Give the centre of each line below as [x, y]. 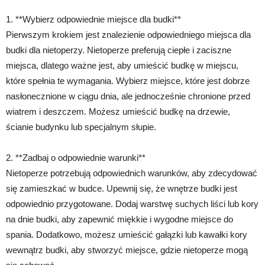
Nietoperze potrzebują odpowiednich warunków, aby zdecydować [132, 173]
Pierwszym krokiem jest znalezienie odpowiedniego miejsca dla [128, 35]
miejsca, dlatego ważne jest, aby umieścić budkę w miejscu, [122, 65]
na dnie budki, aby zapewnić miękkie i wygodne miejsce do [119, 219]
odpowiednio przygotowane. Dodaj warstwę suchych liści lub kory [132, 204]
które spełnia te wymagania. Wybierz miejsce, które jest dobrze [128, 81]
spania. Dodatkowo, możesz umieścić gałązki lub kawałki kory [127, 235]
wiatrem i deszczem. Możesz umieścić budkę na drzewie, [118, 112]
